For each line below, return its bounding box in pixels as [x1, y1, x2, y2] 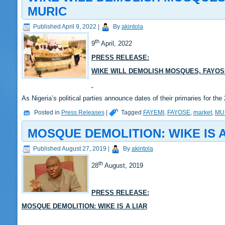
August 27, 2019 [61, 145, 106, 152]
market [193, 108, 212, 116]
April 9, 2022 [61, 23, 96, 31]
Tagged [121, 108, 142, 116]
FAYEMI [143, 108, 164, 116]
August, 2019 [102, 161, 143, 169]
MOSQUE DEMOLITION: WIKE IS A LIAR [21, 202, 147, 210]
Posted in [34, 108, 60, 116]
